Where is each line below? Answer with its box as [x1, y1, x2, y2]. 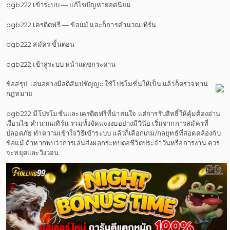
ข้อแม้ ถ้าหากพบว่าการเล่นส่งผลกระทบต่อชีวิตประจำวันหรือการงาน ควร [6, 138, 220, 147]
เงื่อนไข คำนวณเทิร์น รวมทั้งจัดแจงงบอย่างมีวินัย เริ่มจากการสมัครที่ [6, 119, 209, 127]
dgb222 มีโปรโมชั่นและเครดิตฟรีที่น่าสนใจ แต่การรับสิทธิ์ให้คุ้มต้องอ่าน [6, 109, 221, 118]
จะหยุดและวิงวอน [6, 148, 59, 157]
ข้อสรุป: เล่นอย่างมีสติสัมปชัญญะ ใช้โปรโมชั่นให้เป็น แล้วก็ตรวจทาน [6, 80, 208, 88]
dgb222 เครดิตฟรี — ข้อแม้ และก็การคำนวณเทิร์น [6, 20, 157, 29]
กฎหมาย [6, 89, 33, 98]
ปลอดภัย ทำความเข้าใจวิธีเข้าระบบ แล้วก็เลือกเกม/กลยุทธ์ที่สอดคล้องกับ [6, 128, 221, 137]
